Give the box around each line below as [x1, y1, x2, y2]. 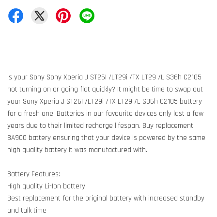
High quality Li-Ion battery [7, 182, 85, 191]
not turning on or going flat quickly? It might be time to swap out [7, 85, 203, 94]
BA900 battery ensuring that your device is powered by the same [7, 133, 205, 142]
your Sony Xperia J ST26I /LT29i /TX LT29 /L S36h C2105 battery [7, 97, 202, 106]
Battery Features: [7, 170, 60, 179]
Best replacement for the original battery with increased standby [7, 194, 204, 203]
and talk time [7, 206, 46, 215]
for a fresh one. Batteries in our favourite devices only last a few [7, 109, 203, 118]
